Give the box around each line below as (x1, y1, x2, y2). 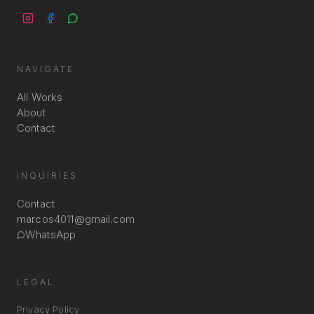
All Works (17, 90, 63, 104)
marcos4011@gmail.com (17, 212, 135, 226)
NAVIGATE (17, 63, 74, 74)
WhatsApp (25, 227, 76, 241)
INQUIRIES (17, 170, 78, 181)
